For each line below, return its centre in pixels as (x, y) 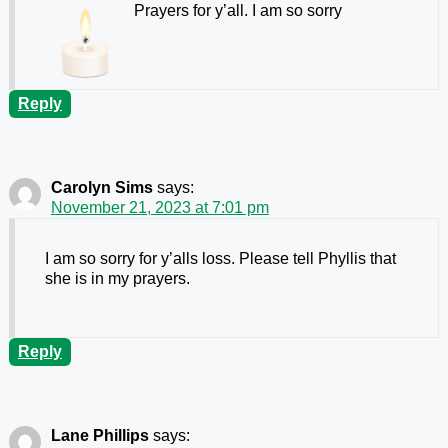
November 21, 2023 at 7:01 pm (159, 207)
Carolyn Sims (101, 187)
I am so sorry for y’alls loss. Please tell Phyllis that (220, 258)
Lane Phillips (99, 435)
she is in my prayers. (117, 278)
